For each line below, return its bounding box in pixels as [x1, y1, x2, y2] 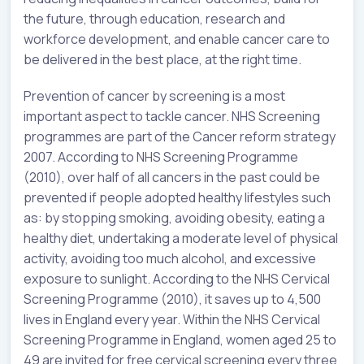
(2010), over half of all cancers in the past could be [24, 168, 320, 187]
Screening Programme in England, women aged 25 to [24, 331, 336, 349]
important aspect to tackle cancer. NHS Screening [24, 107, 320, 126]
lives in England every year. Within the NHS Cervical [24, 310, 320, 329]
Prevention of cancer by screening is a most [24, 87, 285, 106]
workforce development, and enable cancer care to [24, 30, 330, 49]
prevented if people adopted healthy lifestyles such [24, 188, 331, 207]
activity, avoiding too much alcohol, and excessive [24, 249, 316, 268]
